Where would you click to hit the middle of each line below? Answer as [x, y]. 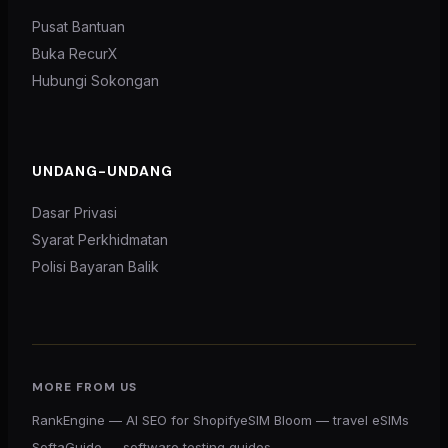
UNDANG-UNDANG [102, 170]
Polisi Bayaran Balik [95, 266]
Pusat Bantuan [78, 26]
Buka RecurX [75, 53]
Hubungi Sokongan [95, 80]
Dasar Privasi [74, 212]
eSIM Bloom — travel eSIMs [324, 419]
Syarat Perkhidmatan [100, 239]
